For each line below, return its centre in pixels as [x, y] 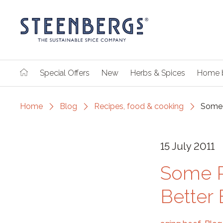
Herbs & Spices [158, 73]
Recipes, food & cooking [139, 106]
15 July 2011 [187, 146]
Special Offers [65, 73]
